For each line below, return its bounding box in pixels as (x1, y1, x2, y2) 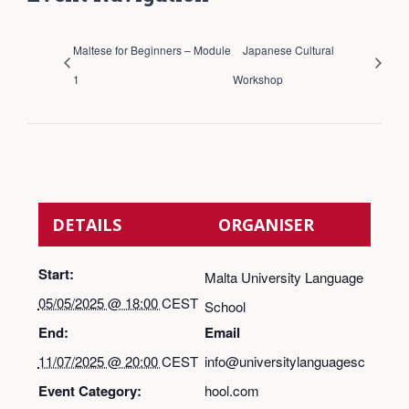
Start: (37, 263, 74, 284)
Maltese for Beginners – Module (73, 42, 231, 58)
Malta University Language (204, 267, 363, 287)
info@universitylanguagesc (204, 351, 365, 371)
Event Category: (37, 380, 142, 401)
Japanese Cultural (243, 42, 335, 58)
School (204, 296, 246, 316)
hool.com (204, 380, 259, 400)
